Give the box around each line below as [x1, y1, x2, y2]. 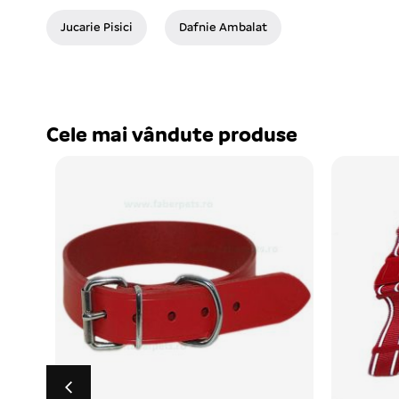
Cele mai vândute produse [46, 126, 297, 148]
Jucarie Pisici [61, 21, 133, 36]
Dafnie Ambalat [179, 21, 267, 36]
